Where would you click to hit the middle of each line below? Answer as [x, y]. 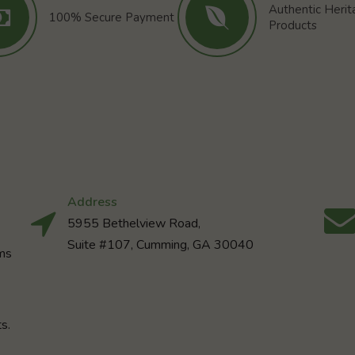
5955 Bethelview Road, [134, 224]
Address [93, 202]
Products [293, 25]
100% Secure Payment [111, 17]
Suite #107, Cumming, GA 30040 [161, 245]
